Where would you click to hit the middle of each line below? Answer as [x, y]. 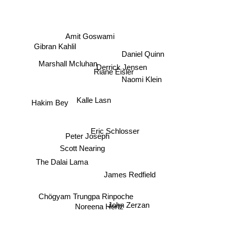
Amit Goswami [90, 35]
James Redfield [128, 179]
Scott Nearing [83, 148]
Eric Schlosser [117, 127]
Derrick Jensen [122, 66]
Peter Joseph [88, 138]
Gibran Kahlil [54, 55]
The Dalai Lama [61, 162]
